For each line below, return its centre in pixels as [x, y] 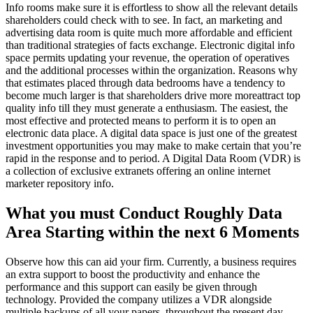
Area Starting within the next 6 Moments [152, 232]
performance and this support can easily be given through [131, 286]
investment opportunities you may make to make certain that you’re [153, 145]
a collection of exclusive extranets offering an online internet [138, 170]
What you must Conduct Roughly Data [144, 213]
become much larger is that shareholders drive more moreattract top [153, 95]
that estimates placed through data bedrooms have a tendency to [145, 82]
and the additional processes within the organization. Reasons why [152, 70]
